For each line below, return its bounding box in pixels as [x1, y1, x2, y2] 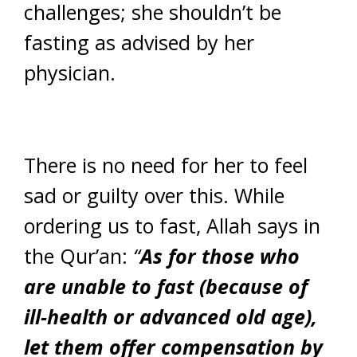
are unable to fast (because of [24, 273, 308, 300]
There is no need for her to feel [24, 151, 308, 178]
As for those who [140, 242, 300, 269]
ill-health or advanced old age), [24, 303, 317, 330]
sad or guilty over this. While [24, 182, 284, 209]
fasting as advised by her [24, 29, 254, 56]
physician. [24, 59, 116, 86]
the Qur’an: [24, 242, 133, 269]
